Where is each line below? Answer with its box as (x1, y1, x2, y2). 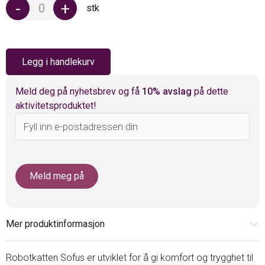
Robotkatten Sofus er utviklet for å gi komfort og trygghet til (6, 251, 253, 263)
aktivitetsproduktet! (15, 99, 96, 111)
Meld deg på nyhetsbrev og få (15, 85, 142, 97)
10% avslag (142, 85, 192, 97)
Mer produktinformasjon (6, 218, 105, 230)
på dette (192, 85, 228, 97)
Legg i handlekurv (22, 56, 95, 67)
